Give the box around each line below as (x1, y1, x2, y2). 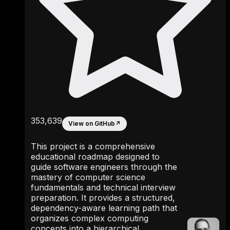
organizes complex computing (31, 213, 148, 223)
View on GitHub (68, 120, 115, 128)
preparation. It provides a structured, (31, 192, 175, 203)
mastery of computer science (31, 171, 145, 182)
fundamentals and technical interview (31, 182, 176, 193)
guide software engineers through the (31, 161, 177, 172)
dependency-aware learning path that (31, 202, 177, 213)
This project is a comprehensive (31, 141, 155, 151)
